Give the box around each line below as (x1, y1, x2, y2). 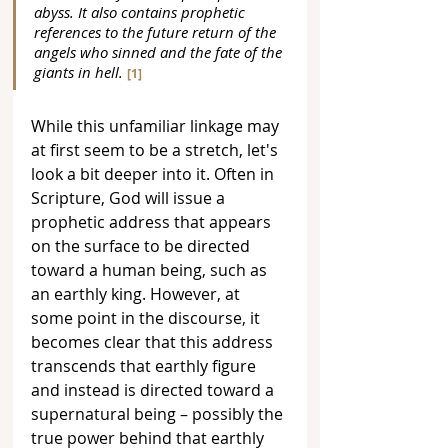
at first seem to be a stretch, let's (31, 139, 282, 162)
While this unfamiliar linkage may (31, 115, 283, 138)
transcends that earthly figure (31, 355, 260, 378)
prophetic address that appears (31, 211, 275, 234)
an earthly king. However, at (31, 283, 244, 306)
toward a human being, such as (31, 259, 271, 282)
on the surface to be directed (31, 235, 254, 258)
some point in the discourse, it (31, 307, 264, 330)
